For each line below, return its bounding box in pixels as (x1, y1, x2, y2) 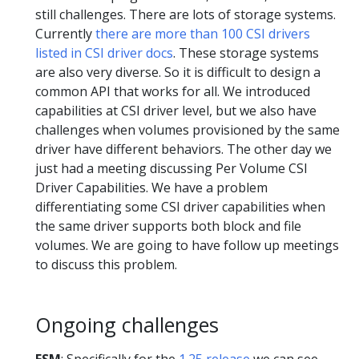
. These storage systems (173, 43, 319, 62)
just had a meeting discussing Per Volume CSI (35, 159, 308, 177)
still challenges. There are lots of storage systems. (35, 5, 336, 23)
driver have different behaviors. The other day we (35, 139, 332, 158)
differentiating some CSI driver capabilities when (35, 197, 325, 216)
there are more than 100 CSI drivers (95, 24, 310, 42)
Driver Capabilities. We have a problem (35, 178, 268, 196)
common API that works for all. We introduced (35, 82, 310, 100)
